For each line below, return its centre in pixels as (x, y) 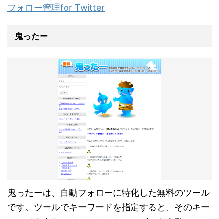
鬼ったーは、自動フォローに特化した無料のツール (109, 192)
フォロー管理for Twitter (56, 8)
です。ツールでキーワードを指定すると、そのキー (109, 207)
